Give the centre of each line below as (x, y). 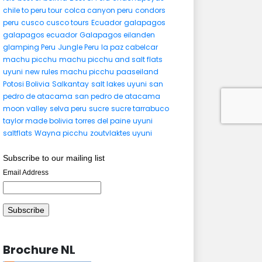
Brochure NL (39, 250)
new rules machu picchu (70, 72)
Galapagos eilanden (117, 35)
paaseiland (137, 72)
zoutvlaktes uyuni (121, 133)
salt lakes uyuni (119, 84)
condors (150, 10)
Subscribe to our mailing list (54, 158)
